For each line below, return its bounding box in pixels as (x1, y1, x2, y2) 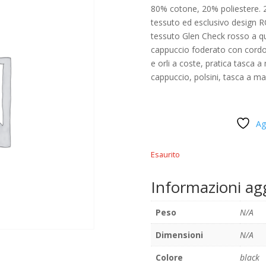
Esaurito (150, 149, 180, 160)
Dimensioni (155, 229, 203, 240)
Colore (155, 252, 183, 263)
